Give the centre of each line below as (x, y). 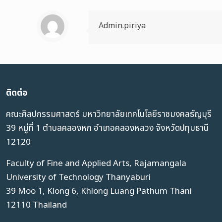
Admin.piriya (122, 26)
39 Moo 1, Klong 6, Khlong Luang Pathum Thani (99, 191)
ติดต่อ (17, 93)
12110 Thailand (36, 205)
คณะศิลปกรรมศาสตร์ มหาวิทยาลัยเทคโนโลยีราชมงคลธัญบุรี (109, 114)
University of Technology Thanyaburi (78, 177)
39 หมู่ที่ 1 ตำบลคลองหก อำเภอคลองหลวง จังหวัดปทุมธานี (107, 128)
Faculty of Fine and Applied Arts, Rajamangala (96, 164)
